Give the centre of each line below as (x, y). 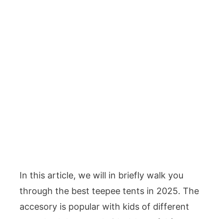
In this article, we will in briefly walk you (101, 175)
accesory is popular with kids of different (104, 207)
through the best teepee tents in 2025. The (109, 191)
